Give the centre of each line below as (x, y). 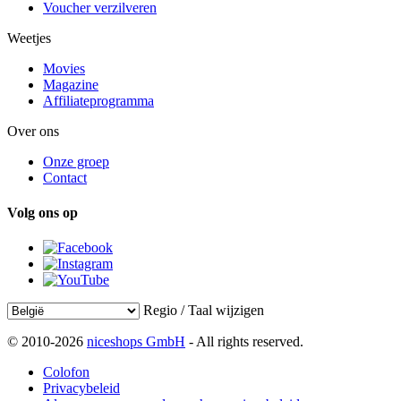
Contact (65, 177)
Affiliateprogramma (98, 100)
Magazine (71, 84)
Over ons (33, 131)
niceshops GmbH (136, 342)
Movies (64, 68)
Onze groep (76, 161)
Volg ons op (43, 213)
